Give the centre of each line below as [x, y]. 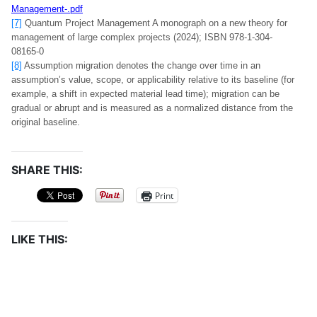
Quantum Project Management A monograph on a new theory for [155, 23]
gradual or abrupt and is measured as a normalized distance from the [152, 108]
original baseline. [46, 122]
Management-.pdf [47, 9]
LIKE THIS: [40, 239]
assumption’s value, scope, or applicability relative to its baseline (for [153, 80]
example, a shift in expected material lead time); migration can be [145, 94]
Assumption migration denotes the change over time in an [141, 65]
